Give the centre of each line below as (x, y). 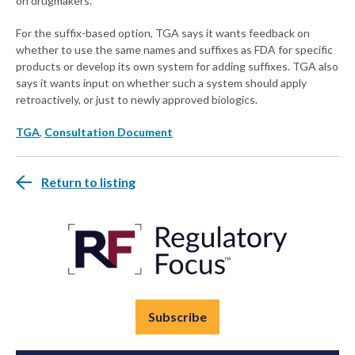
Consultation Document (109, 132)
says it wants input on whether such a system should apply (161, 83)
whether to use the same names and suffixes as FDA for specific (174, 50)
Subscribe (177, 317)
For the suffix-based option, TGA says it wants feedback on (163, 33)
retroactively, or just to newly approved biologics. (137, 100)
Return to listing (88, 182)
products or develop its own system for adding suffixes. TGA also (177, 67)
